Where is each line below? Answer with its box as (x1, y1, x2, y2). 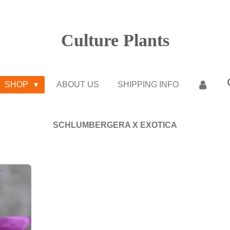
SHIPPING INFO (117, 80, 179, 89)
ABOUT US (56, 80, 99, 89)
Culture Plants (61, 31, 169, 50)
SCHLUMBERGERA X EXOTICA (53, 121, 177, 129)
